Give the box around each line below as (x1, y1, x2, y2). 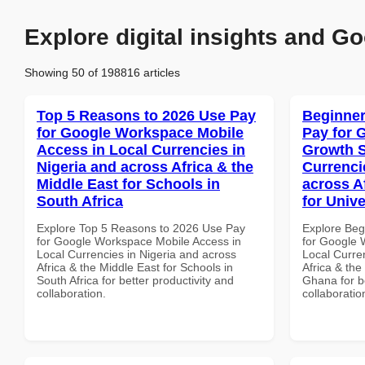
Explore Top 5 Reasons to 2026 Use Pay (37, 221, 245, 235)
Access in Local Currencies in (37, 141, 245, 158)
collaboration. (37, 286, 106, 300)
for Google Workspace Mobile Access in (37, 234, 241, 248)
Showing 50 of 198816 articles (24, 65, 180, 79)
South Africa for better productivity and (37, 273, 234, 287)
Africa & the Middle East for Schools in (37, 260, 233, 274)
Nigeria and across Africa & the (37, 158, 253, 175)
